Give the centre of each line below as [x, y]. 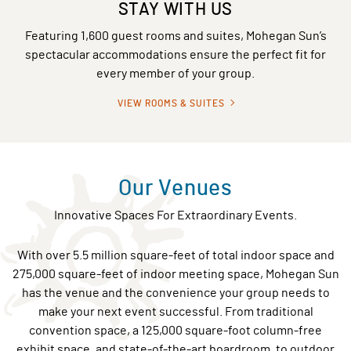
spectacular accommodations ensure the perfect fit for [175, 53]
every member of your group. [175, 72]
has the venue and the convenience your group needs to [175, 291]
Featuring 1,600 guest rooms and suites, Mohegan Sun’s [175, 34]
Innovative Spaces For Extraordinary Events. [175, 214]
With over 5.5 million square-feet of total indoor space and [175, 254]
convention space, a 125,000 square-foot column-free [175, 329]
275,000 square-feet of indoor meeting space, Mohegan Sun [175, 273]
